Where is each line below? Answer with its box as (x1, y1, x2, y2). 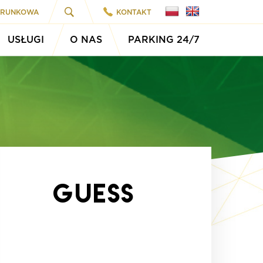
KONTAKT (116, 7, 151, 16)
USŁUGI (8, 33, 44, 45)
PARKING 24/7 (128, 33, 200, 45)
